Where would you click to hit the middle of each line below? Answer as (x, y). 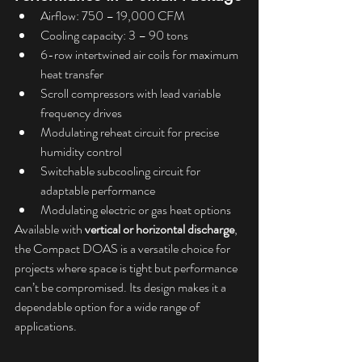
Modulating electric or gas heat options (136, 210)
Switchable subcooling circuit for (122, 171)
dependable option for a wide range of (108, 307)
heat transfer (72, 74)
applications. (46, 326)
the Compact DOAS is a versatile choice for (124, 248)
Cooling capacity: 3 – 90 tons (114, 35)
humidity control (81, 152)
